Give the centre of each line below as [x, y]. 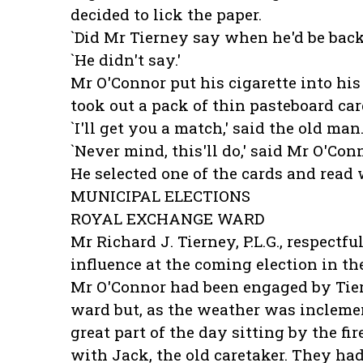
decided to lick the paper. [166, 15]
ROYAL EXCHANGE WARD [167, 219]
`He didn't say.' [126, 60]
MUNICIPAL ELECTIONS [160, 196]
